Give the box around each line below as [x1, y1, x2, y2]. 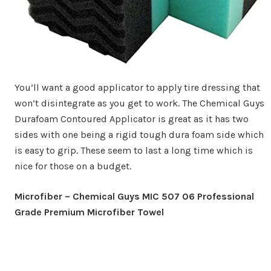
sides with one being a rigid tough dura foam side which [15, 128, 264, 140]
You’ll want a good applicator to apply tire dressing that [15, 81, 260, 93]
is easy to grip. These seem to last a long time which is [15, 144, 253, 156]
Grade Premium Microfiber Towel [15, 206, 164, 218]
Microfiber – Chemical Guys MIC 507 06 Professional [15, 190, 254, 202]
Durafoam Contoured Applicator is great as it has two [15, 113, 249, 125]
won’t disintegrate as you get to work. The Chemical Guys [15, 97, 264, 109]
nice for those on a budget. [15, 160, 131, 172]
